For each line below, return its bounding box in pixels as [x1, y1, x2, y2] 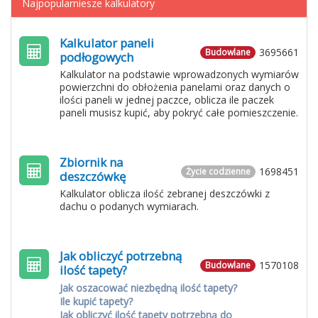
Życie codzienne [186, 165, 251, 177]
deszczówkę [60, 168, 126, 185]
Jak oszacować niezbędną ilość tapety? [60, 281, 237, 295]
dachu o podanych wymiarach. [60, 199, 199, 213]
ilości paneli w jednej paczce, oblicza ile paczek [60, 93, 274, 106]
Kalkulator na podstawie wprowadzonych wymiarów [60, 67, 299, 81]
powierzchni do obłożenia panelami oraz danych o [60, 80, 290, 94]
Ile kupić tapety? [60, 295, 133, 308]
